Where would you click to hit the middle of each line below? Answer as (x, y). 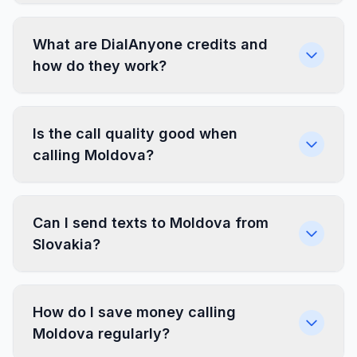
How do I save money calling (134, 312)
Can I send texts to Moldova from (151, 223)
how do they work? (100, 66)
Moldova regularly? (101, 333)
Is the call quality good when (135, 133)
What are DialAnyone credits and (150, 44)
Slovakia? (67, 244)
